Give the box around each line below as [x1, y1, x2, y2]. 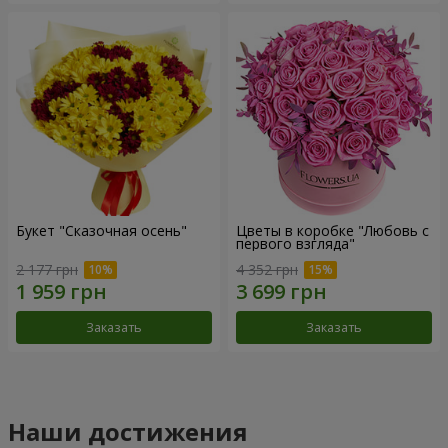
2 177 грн [16, 259, 78, 279]
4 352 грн [236, 259, 298, 279]
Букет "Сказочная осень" [16, 221, 187, 241]
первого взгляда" [236, 234, 355, 254]
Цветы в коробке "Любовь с [236, 221, 429, 241]
